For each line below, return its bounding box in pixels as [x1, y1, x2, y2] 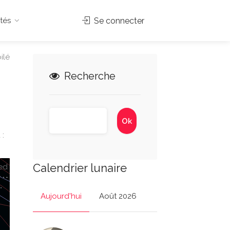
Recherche [61, 70, 116, 82]
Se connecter [92, 16, 144, 26]
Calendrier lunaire [32, 161, 127, 175]
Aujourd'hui [40, 191, 82, 201]
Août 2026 [99, 191, 137, 201]
